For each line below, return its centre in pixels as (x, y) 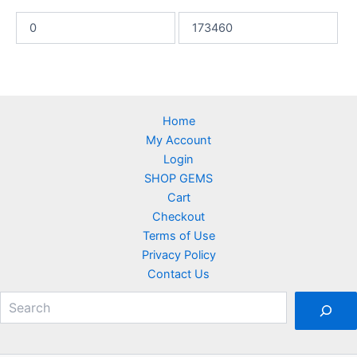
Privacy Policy (178, 255)
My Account (178, 141)
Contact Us (178, 275)
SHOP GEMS (178, 179)
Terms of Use (178, 236)
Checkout (178, 217)
